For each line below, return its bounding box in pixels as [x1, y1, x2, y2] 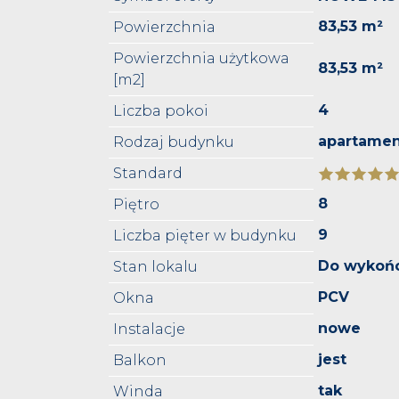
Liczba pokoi [113, 102, 208, 120]
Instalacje [113, 321, 185, 338]
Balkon [113, 352, 167, 370]
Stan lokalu [113, 258, 198, 276]
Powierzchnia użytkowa [113, 50, 289, 68]
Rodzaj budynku [113, 134, 234, 151]
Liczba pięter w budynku [113, 227, 297, 245]
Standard [113, 165, 183, 183]
